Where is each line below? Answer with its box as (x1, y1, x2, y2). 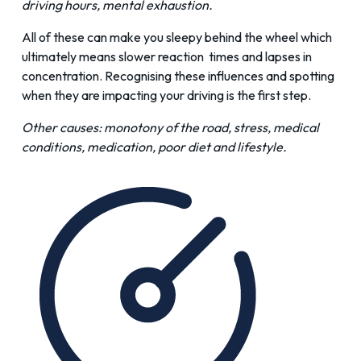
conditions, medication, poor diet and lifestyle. (22, 139, 287, 156)
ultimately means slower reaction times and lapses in (22, 48, 312, 65)
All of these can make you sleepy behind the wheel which (22, 29, 332, 46)
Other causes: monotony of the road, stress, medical (22, 119, 319, 136)
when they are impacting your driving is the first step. (22, 87, 311, 104)
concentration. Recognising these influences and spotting (22, 68, 334, 85)
